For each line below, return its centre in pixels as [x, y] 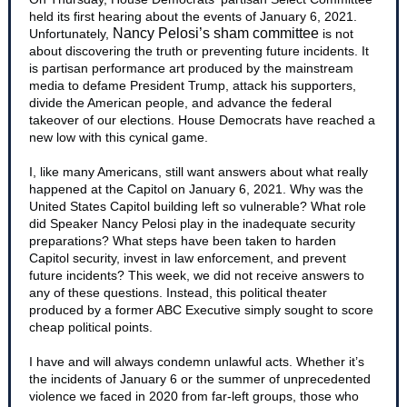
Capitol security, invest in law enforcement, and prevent [188, 258]
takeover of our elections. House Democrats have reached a [202, 120]
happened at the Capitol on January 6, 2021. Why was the [196, 189]
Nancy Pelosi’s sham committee [218, 33]
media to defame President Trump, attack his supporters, [193, 85]
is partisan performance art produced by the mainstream [191, 68]
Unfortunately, [71, 34]
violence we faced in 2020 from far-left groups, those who [194, 396]
